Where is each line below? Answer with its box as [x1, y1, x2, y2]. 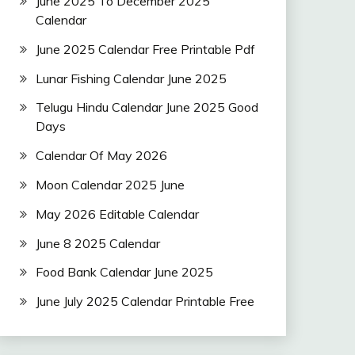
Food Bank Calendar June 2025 [35, 264, 213, 281]
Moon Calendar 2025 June [35, 176, 185, 193]
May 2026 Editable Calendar [35, 205, 199, 222]
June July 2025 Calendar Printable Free [35, 293, 254, 310]
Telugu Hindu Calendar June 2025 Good [35, 99, 258, 116]
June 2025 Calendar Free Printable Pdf [35, 40, 255, 57]
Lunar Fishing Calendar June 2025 [35, 70, 227, 86]
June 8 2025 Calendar [35, 235, 160, 251]
